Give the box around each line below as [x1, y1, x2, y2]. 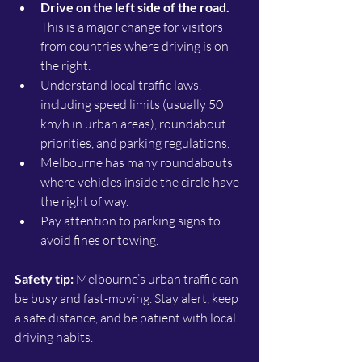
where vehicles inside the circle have [40, 174, 242, 191]
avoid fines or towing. [40, 232, 158, 249]
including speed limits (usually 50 [40, 96, 225, 113]
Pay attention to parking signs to [40, 213, 223, 229]
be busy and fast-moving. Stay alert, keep [15, 290, 241, 307]
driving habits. [15, 329, 93, 346]
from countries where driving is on [40, 38, 231, 55]
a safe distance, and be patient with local [15, 309, 238, 326]
